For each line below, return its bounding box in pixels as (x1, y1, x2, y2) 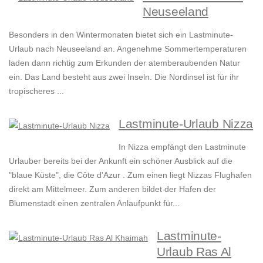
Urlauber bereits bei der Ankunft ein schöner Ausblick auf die (9, 156, 232, 166)
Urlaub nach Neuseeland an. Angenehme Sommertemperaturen (9, 44, 247, 54)
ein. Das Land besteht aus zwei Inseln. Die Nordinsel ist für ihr (9, 72, 239, 82)
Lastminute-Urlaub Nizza (119, 117, 254, 131)
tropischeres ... (9, 86, 64, 96)
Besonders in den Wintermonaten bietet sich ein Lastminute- (9, 30, 233, 40)
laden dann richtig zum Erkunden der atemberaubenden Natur (9, 58, 240, 68)
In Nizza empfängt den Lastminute (119, 142, 246, 152)
